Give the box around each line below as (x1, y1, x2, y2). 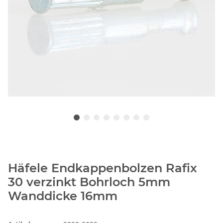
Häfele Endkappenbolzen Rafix (8, 161, 197, 176)
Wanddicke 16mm (8, 189, 117, 204)
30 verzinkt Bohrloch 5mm (8, 175, 170, 190)
